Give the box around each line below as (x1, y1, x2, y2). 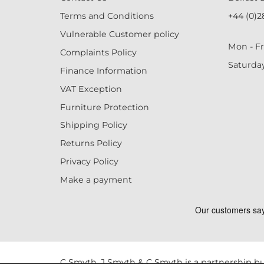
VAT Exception (60, 83, 122, 94)
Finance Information (60, 65, 147, 76)
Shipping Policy (60, 120, 127, 131)
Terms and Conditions (60, 11, 154, 22)
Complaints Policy (60, 47, 137, 58)
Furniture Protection (60, 101, 149, 113)
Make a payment (60, 174, 132, 185)
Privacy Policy (60, 156, 118, 167)
